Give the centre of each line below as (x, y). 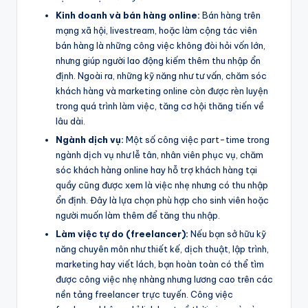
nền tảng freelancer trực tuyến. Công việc (144, 294)
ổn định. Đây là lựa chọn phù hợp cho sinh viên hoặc (162, 200)
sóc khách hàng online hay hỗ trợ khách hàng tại (156, 169)
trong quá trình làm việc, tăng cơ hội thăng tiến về (160, 106)
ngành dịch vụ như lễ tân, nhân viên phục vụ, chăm (159, 154)
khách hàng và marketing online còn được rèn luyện (162, 90)
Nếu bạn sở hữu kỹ (228, 233)
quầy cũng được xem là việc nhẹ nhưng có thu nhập (162, 185)
